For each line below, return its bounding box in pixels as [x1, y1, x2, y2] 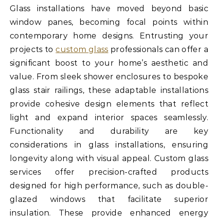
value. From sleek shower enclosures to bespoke [10, 72, 208, 82]
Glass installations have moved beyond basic [10, 4, 208, 14]
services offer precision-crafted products [10, 167, 208, 177]
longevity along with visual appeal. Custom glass [10, 154, 208, 163]
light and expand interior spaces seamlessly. [10, 113, 208, 123]
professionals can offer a [108, 45, 209, 54]
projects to [10, 45, 56, 54]
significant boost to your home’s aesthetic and [10, 58, 208, 68]
